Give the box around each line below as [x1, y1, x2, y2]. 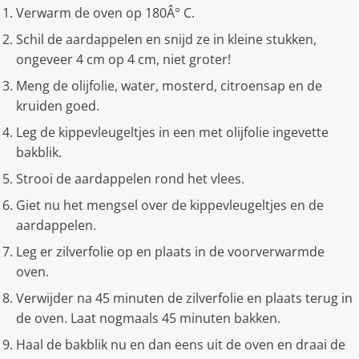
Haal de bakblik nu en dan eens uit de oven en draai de [16, 336, 345, 354]
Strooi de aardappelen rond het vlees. [16, 170, 244, 188]
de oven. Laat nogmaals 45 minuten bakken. [16, 309, 280, 328]
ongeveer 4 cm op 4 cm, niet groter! [16, 50, 231, 69]
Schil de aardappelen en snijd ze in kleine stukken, [16, 30, 317, 49]
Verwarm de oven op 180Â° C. [16, 4, 195, 22]
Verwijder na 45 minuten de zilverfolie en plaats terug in [16, 289, 353, 308]
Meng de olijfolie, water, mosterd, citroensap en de [16, 77, 322, 95]
